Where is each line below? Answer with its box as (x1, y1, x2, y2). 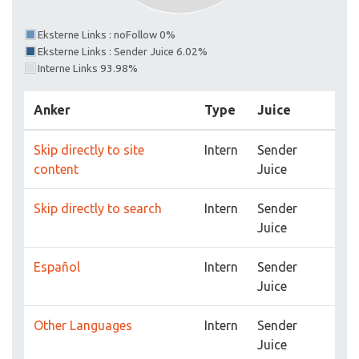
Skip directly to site (34, 143, 144, 158)
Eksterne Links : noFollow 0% (38, 29, 175, 42)
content (34, 162, 79, 177)
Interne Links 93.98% (38, 63, 138, 75)
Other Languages (34, 318, 132, 333)
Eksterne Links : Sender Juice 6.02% (38, 46, 208, 58)
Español (34, 260, 80, 275)
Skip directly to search (34, 201, 162, 216)
